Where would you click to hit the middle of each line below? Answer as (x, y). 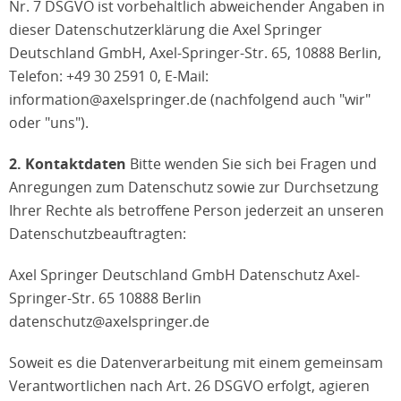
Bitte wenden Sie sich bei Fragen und (252, 164)
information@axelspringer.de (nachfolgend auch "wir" (190, 99)
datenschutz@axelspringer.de (109, 321)
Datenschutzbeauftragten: (98, 234)
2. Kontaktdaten (68, 164)
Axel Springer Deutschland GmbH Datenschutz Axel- (184, 275)
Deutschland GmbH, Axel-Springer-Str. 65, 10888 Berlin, (195, 53)
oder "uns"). (49, 123)
